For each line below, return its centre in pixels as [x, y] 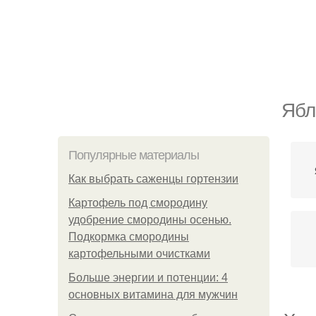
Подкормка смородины [129, 237]
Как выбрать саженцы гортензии [153, 179]
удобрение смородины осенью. [150, 220]
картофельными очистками [139, 254]
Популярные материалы [134, 155]
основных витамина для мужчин [153, 294]
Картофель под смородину [138, 203]
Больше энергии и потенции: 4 [148, 278]
